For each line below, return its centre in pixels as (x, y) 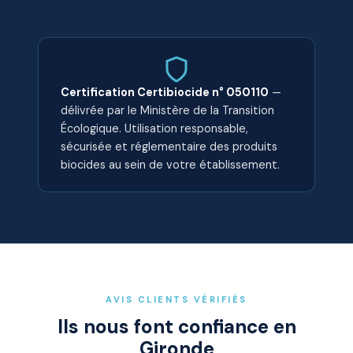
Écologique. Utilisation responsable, (154, 128)
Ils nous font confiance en (176, 327)
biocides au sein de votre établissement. (170, 165)
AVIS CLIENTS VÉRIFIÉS (176, 299)
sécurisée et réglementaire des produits (169, 147)
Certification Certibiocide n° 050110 (165, 92)
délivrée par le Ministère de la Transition (167, 110)
